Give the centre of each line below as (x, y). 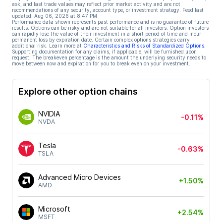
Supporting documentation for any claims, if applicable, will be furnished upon (104, 52)
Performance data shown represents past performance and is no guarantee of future (110, 22)
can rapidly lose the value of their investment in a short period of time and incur (107, 34)
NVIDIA (49, 113)
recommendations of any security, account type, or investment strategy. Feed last (108, 10)
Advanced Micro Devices (80, 177)
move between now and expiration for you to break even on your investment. (101, 63)
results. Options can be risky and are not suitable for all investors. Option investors (110, 28)
